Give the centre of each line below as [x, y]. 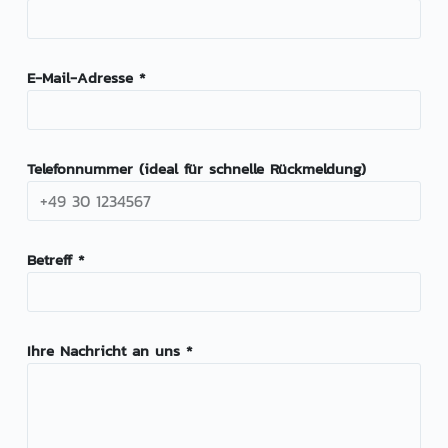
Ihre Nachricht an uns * [109, 351]
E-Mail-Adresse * [85, 78]
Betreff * [55, 260]
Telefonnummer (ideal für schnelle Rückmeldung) [196, 169]
